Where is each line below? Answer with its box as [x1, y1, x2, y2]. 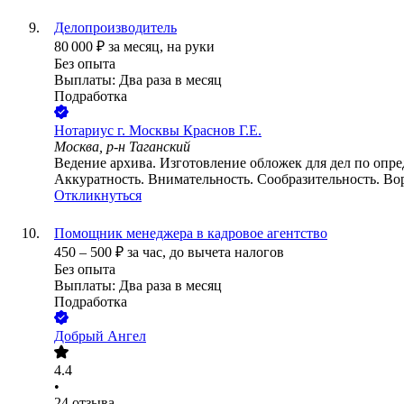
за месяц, [108, 39, 167, 55]
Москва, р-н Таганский [54, 139, 190, 155]
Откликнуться [54, 188, 142, 204]
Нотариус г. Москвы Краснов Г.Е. [54, 123, 262, 139]
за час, [127, 244, 170, 261]
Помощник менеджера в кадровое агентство [54, 225, 327, 242]
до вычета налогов [170, 244, 284, 261]
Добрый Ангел [54, 328, 146, 344]
